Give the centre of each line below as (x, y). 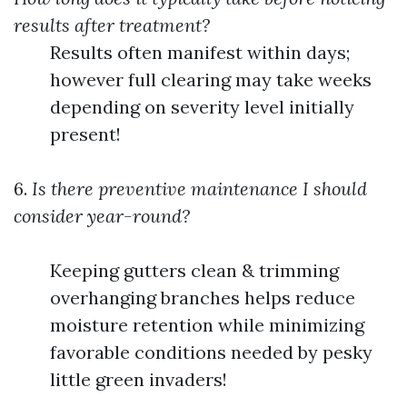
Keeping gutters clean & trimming (194, 270)
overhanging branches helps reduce (203, 297)
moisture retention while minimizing (207, 324)
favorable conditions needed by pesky (211, 352)
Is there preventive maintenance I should (197, 188)
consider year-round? (102, 215)
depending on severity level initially (202, 106)
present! (85, 134)
